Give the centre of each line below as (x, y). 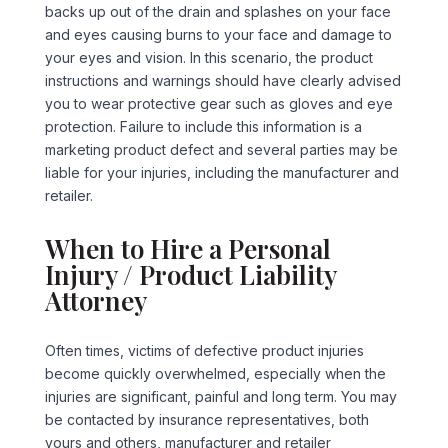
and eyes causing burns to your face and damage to (218, 34)
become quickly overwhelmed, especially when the (215, 373)
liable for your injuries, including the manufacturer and (221, 172)
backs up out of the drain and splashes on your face (217, 11)
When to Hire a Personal (187, 248)
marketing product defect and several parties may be (221, 149)
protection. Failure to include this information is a (203, 126)
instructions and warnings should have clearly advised (222, 80)
